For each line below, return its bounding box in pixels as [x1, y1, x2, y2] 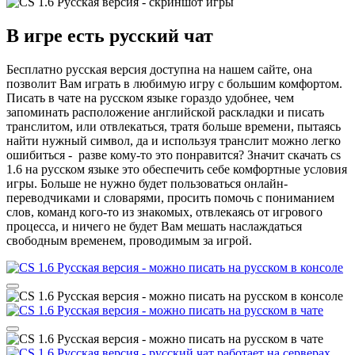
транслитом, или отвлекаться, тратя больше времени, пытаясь [6, 119, 341, 133]
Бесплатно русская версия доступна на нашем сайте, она [6, 62, 312, 76]
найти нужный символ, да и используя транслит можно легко [6, 133, 341, 147]
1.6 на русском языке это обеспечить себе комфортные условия [6, 162, 347, 176]
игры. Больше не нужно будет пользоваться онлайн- [6, 176, 288, 190]
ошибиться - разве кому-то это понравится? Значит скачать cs [6, 147, 341, 162]
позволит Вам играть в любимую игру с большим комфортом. [6, 76, 342, 90]
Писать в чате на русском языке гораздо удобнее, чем [6, 90, 294, 105]
